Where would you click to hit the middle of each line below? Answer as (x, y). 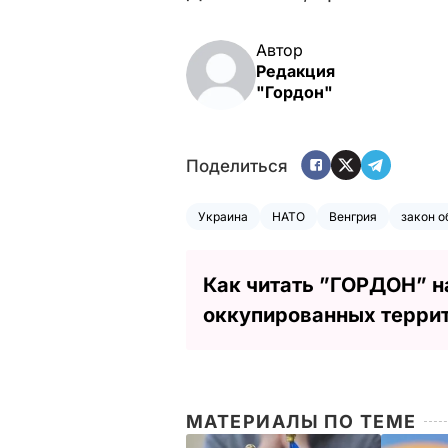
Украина (223, 216)
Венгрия (353, 216)
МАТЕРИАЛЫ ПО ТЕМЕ (301, 421)
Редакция (295, 70)
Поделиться (237, 166)
